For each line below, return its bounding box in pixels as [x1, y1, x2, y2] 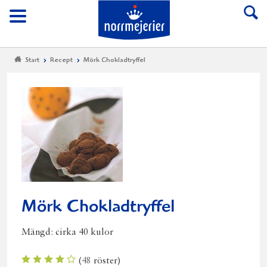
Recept [50, 57, 73, 64]
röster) [91, 256, 121, 266]
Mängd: [21, 228, 55, 237]
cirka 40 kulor [55, 228, 113, 237]
